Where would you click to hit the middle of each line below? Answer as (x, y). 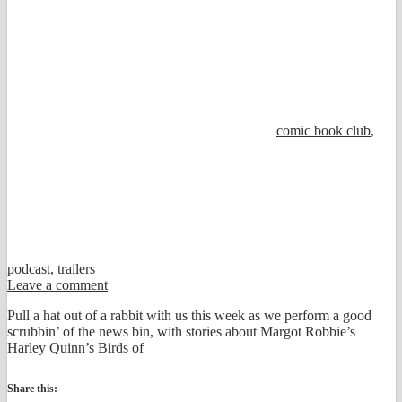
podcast (29, 268)
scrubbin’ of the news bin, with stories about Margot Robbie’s (181, 331)
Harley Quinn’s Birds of (75, 347)
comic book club (323, 130)
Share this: (32, 388)
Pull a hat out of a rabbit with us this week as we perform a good (189, 315)
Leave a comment (57, 284)
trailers (76, 268)
